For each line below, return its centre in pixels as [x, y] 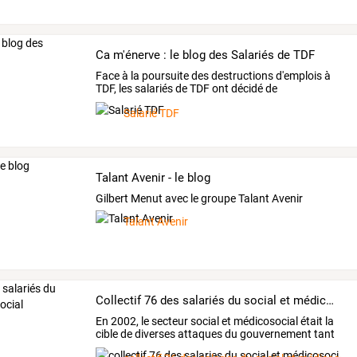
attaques [199, 334]
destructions [241, 76]
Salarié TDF [152, 114]
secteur [169, 322]
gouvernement [275, 334]
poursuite [165, 76]
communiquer [130, 102]
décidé [246, 89]
